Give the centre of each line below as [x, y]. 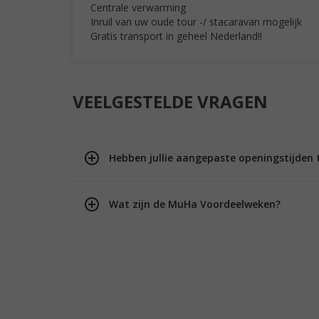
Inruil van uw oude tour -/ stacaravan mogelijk [196, 22]
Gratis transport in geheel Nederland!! [176, 36]
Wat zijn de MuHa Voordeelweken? [195, 204]
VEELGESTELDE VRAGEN [170, 101]
